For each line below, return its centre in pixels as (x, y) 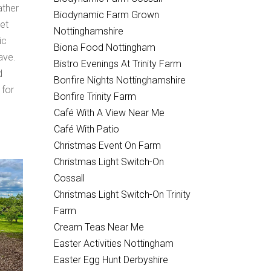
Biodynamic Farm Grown (106, 15)
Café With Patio (86, 129)
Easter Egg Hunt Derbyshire (111, 260)
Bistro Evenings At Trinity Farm (117, 64)
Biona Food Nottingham (104, 47)
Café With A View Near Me (109, 113)
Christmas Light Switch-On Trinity (122, 194)
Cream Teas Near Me (99, 227)
